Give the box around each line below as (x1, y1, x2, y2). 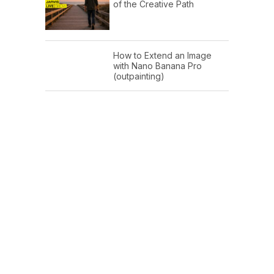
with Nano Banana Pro (113, 61, 202, 72)
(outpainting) (113, 71, 165, 82)
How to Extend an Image (113, 50, 212, 61)
